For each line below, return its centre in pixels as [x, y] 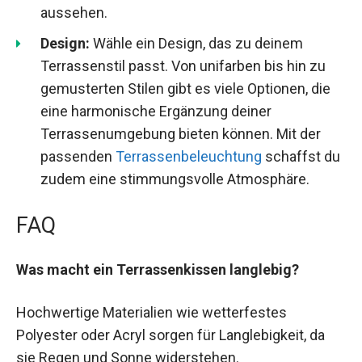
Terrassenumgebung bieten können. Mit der [181, 133]
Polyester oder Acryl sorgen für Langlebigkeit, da [170, 335]
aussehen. [74, 12]
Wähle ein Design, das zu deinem [196, 43]
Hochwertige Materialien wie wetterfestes [152, 313]
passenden [78, 156]
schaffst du [301, 156]
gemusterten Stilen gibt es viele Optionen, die [185, 88]
